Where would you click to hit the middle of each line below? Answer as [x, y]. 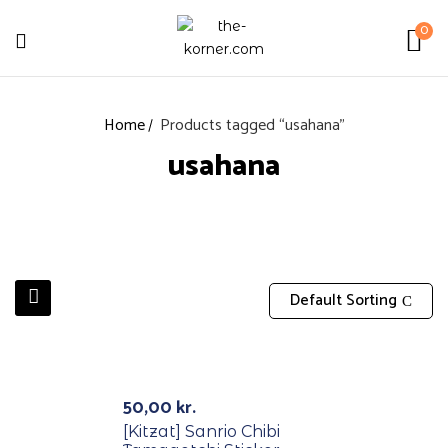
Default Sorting [343, 300]
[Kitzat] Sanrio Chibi [202, 431]
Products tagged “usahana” [252, 125]
